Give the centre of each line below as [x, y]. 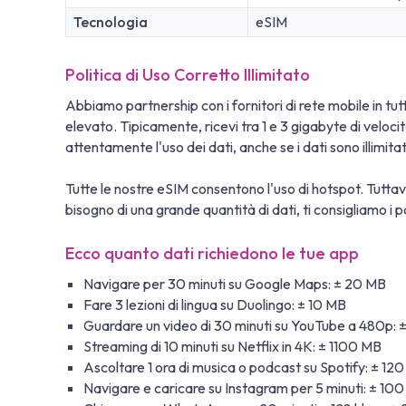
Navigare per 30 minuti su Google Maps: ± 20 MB [235, 283]
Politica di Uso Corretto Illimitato [188, 74]
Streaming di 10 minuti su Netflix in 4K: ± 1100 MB [232, 346]
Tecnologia [111, 21]
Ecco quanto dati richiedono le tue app [212, 253]
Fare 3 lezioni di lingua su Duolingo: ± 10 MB [215, 304]
